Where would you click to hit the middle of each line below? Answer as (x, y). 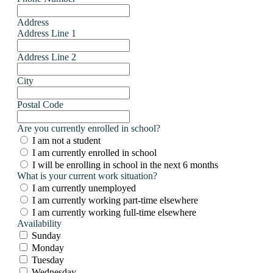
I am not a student (66, 140)
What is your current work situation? (87, 175)
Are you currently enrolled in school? (89, 128)
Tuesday (48, 260)
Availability (39, 223)
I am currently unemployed (84, 188)
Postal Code (40, 104)
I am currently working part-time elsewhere (115, 200)
